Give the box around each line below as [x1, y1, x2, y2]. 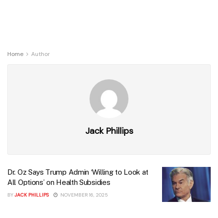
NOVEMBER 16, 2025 [59, 192, 108, 198]
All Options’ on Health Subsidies [7, 178, 110, 186]
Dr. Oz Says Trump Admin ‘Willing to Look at [7, 168, 149, 176]
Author [31, 50, 50, 58]
